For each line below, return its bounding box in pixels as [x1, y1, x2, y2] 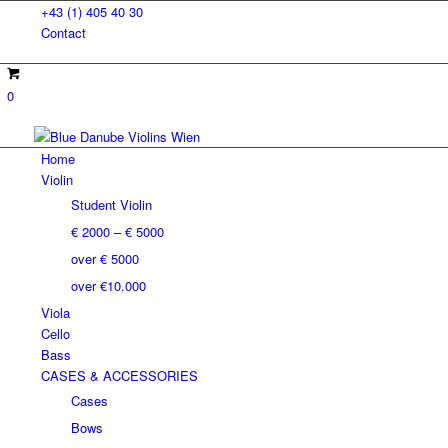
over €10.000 [70, 276, 146, 295]
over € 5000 [70, 249, 139, 268]
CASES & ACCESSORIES [40, 366, 198, 385]
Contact [40, 23, 86, 42]
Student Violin [70, 195, 152, 214]
